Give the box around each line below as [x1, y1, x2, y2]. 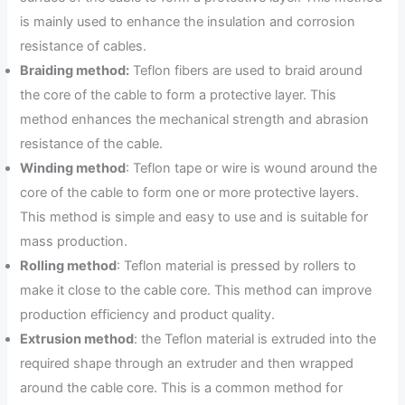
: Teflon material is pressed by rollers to [117, 258, 357, 275]
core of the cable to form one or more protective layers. [20, 184, 360, 202]
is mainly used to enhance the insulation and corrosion [20, 14, 356, 31]
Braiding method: [20, 62, 130, 80]
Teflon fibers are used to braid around [129, 62, 363, 80]
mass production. [20, 233, 128, 250]
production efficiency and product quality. [20, 306, 276, 324]
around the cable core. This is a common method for [20, 380, 344, 397]
